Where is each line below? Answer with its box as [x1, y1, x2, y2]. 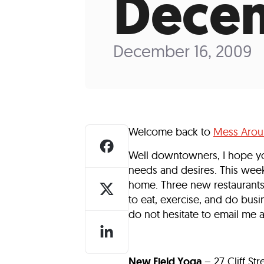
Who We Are [141, 12, 236, 34]
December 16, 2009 [113, 41, 252, 61]
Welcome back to [128, 125, 213, 138]
